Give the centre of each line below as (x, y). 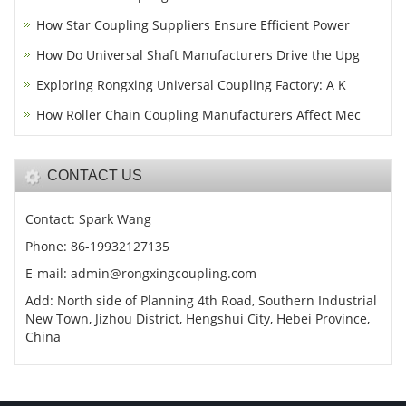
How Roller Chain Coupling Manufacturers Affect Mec (198, 115)
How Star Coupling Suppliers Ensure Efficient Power (193, 25)
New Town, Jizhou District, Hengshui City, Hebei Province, (198, 319)
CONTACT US (95, 176)
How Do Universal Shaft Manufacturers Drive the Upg (198, 55)
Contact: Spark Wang (88, 219)
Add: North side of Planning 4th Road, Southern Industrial (201, 301)
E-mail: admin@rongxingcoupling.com (141, 274)
